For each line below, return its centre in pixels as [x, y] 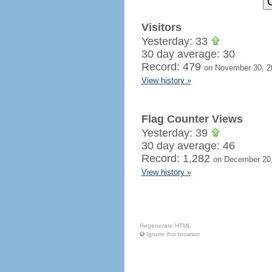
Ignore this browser [173, 234]
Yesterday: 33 [176, 41]
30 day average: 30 [188, 54]
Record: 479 [172, 67]
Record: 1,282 [177, 158]
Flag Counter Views [192, 119]
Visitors [161, 27]
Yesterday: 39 [176, 133]
